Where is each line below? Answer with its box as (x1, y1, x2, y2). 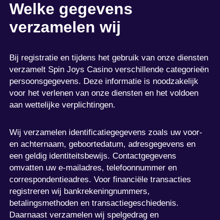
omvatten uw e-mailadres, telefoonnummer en (9, 163, 177, 172)
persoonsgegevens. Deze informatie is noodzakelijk (9, 76, 199, 86)
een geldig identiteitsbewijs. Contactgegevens (9, 151, 177, 161)
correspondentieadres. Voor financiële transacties (9, 174, 192, 184)
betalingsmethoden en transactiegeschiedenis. (9, 198, 179, 208)
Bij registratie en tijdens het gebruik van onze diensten (9, 53, 209, 62)
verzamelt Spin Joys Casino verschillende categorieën (9, 64, 209, 74)
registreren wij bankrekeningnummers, (9, 186, 150, 196)
